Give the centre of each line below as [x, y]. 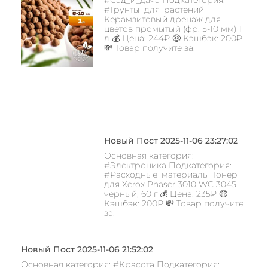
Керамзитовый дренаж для [162, 19]
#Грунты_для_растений [154, 9]
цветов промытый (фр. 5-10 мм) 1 [173, 28]
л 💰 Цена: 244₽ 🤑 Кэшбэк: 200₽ [173, 38]
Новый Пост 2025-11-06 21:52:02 [87, 249]
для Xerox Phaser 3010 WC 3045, [171, 184]
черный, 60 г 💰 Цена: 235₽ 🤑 [165, 194]
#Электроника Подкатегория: [167, 165]
